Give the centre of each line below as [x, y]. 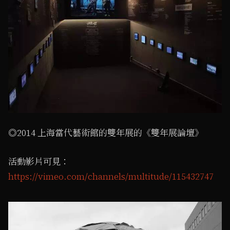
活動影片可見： [39, 162]
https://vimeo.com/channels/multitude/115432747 [111, 177]
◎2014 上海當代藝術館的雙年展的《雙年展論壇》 [106, 133]
